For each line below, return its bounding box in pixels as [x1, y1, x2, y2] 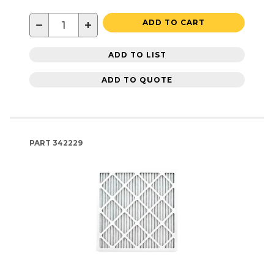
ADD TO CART [143, 18, 205, 28]
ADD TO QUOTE [102, 75, 172, 84]
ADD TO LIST [108, 50, 166, 59]
